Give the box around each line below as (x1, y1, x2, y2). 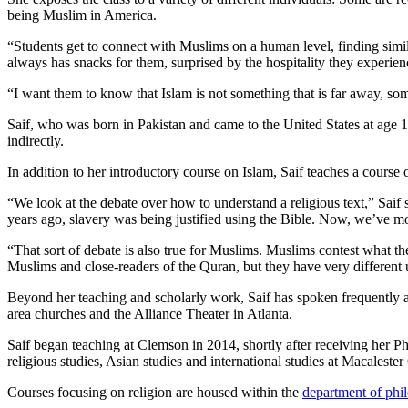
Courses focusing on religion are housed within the (7, 383, 302, 400)
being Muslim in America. (7, 6, 157, 23)
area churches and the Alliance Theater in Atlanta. (7, 305, 292, 321)
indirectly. (7, 132, 64, 148)
